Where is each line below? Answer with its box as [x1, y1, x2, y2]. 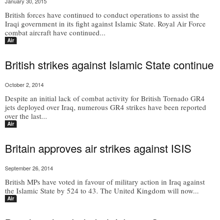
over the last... [5, 111, 47, 121]
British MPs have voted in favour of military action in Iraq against [5, 177, 205, 187]
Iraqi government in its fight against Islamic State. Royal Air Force [5, 19, 206, 28]
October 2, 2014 [5, 81, 44, 88]
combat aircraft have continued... [5, 27, 106, 37]
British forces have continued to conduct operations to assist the [5, 10, 199, 20]
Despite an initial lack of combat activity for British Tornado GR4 [5, 93, 205, 103]
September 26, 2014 [5, 164, 53, 172]
